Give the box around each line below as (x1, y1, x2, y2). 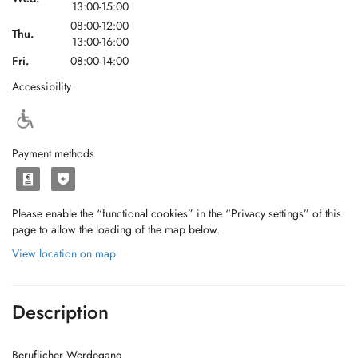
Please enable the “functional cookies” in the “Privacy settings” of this (12, 205, 341, 221)
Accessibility (12, 78, 71, 94)
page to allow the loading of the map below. (12, 221, 220, 237)
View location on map (12, 245, 116, 261)
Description (12, 298, 109, 326)
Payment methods (12, 145, 94, 161)
